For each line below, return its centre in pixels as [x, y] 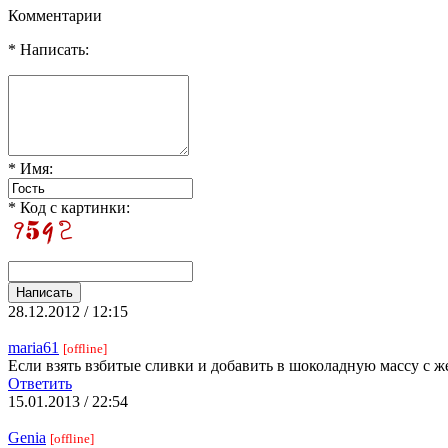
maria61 [33, 347]
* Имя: [30, 168]
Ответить [40, 383]
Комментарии [55, 15]
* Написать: [48, 49]
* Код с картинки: [69, 207]
